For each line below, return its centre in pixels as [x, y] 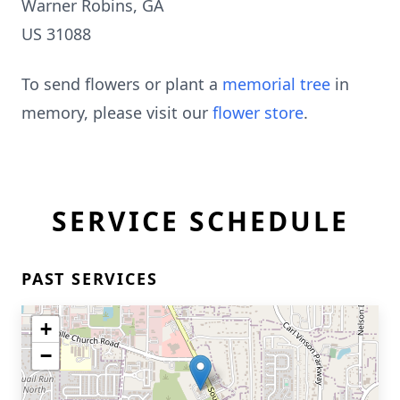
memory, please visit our [117, 112]
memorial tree [276, 84]
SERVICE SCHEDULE [200, 221]
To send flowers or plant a [122, 84]
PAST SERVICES [90, 279]
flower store [258, 112]
